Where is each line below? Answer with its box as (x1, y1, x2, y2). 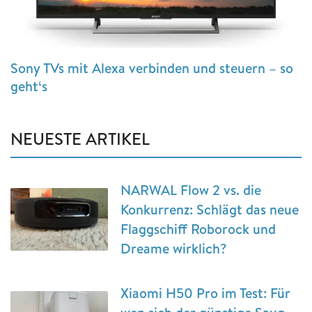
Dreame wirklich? (120, 238, 227, 258)
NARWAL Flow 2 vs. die (120, 180, 261, 199)
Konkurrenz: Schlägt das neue (120, 199, 299, 219)
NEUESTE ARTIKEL (10, 126, 150, 150)
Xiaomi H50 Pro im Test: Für (120, 283, 290, 302)
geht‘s (10, 76, 47, 95)
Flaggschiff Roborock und (120, 219, 276, 238)
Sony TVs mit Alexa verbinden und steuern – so (10, 58, 293, 77)
